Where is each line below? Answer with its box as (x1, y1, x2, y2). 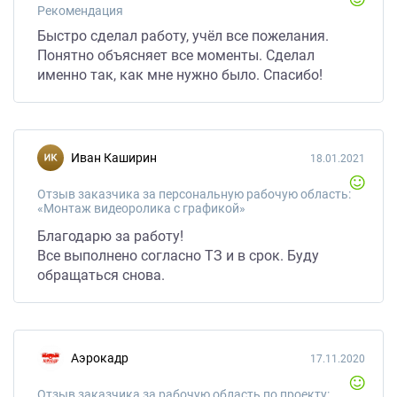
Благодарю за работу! (37, 228, 183, 245)
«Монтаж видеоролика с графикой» (37, 201, 245, 215)
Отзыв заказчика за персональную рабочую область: (37, 187, 351, 201)
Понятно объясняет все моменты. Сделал (37, 47, 315, 64)
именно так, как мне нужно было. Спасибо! (37, 66, 323, 83)
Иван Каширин (80, 151, 157, 165)
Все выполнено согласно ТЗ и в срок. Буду (37, 247, 319, 264)
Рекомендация (37, 4, 123, 18)
